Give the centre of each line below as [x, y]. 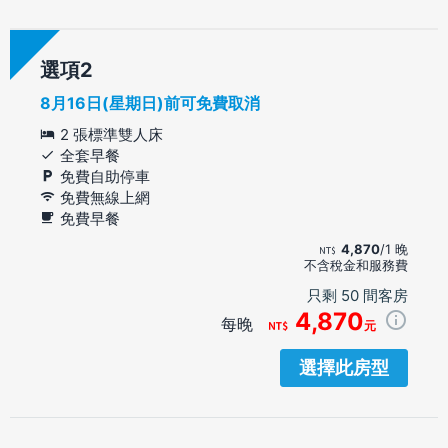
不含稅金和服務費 [356, 264]
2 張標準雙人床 [111, 134]
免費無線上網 [105, 197]
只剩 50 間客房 [357, 295]
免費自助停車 [105, 176]
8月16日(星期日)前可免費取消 [150, 102]
